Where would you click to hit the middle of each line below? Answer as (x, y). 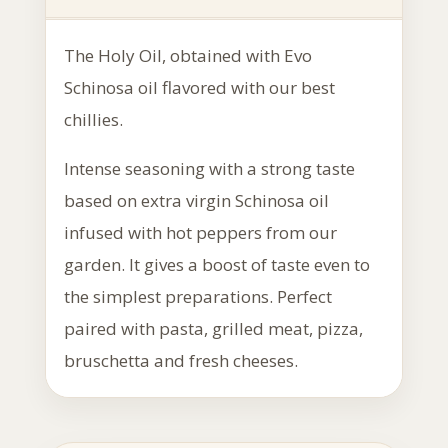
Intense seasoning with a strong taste (209, 168)
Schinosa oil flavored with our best (199, 87)
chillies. (93, 119)
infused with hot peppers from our (200, 232)
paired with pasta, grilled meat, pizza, (213, 328)
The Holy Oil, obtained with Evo (187, 55)
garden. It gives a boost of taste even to (216, 264)
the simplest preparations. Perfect (197, 296)
